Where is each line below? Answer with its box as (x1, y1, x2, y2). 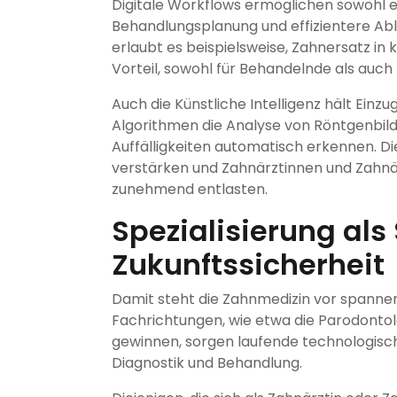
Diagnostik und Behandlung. (112, 352, 302, 373)
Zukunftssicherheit (112, 244, 385, 284)
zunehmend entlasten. (112, 178, 268, 199)
